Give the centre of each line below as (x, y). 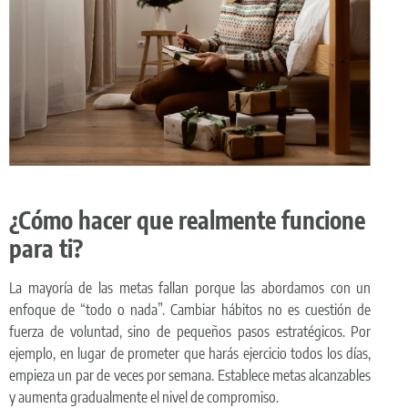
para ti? (46, 249)
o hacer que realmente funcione (213, 220)
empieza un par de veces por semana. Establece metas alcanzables (190, 376)
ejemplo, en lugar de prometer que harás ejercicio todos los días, (190, 354)
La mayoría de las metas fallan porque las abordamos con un (190, 288)
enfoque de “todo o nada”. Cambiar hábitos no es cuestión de (190, 310)
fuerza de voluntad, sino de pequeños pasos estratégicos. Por (190, 332)
